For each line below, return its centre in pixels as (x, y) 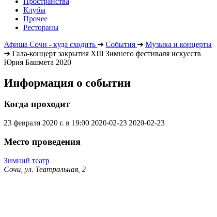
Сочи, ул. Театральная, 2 (45, 169)
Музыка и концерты (178, 44)
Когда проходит (37, 104)
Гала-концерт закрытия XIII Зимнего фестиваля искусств (107, 53)
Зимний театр (27, 160)
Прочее (35, 18)
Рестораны (41, 27)
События (120, 44)
